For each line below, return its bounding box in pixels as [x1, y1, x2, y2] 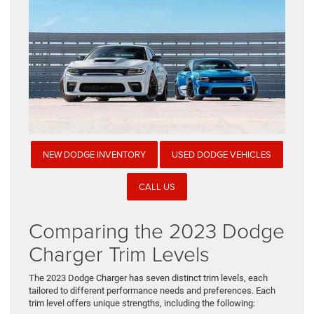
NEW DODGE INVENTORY [43, 148, 146, 161]
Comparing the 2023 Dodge [29, 216, 285, 245]
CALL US [139, 179, 175, 193]
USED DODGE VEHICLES [172, 148, 271, 161]
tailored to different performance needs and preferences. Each [29, 285, 275, 296]
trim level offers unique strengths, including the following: [29, 298, 255, 309]
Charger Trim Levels [29, 239, 210, 268]
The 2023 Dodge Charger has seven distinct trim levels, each [29, 273, 268, 284]
